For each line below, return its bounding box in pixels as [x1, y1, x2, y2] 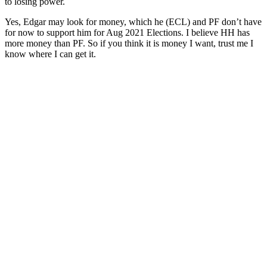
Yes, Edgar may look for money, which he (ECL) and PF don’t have [5, 16, 262, 27]
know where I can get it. [5, 48, 96, 59]
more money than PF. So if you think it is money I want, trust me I [5, 38, 253, 48]
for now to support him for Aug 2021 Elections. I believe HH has [5, 27, 250, 38]
